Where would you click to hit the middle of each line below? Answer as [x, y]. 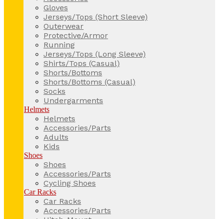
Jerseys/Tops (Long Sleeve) [95, 54]
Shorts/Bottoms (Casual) [89, 82]
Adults [56, 137]
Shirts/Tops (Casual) [82, 63]
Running [59, 44]
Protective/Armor [76, 35]
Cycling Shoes [70, 183]
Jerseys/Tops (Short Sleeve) [96, 17]
